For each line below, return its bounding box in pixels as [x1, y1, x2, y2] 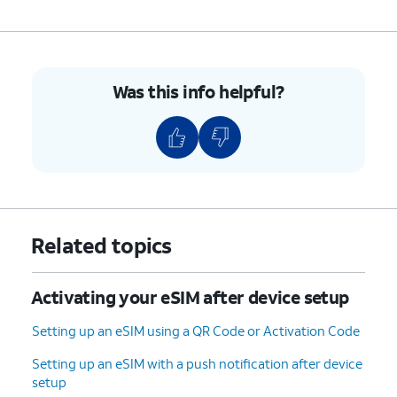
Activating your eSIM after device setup [31, 284, 349, 308]
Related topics [30, 230, 172, 260]
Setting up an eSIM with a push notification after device [32, 354, 362, 372]
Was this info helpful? [112, 79, 284, 103]
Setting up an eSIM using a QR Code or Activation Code [32, 321, 360, 339]
